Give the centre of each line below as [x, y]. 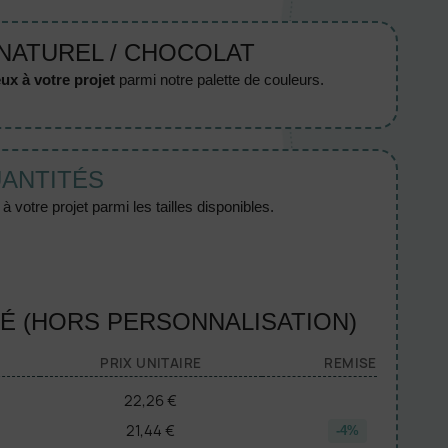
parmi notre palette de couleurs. [219, 79]
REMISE [350, 362]
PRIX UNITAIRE [151, 362]
